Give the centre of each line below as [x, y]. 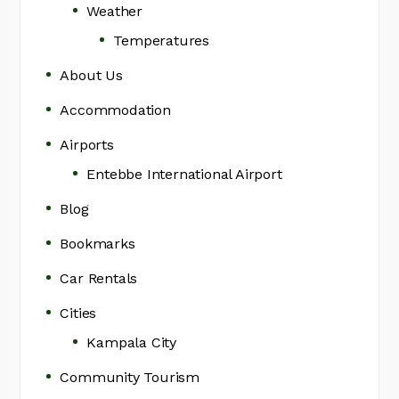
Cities [78, 313]
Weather [115, 12]
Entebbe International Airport [184, 175]
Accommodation [115, 110]
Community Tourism [130, 378]
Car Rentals [99, 279]
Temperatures [162, 41]
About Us [91, 76]
